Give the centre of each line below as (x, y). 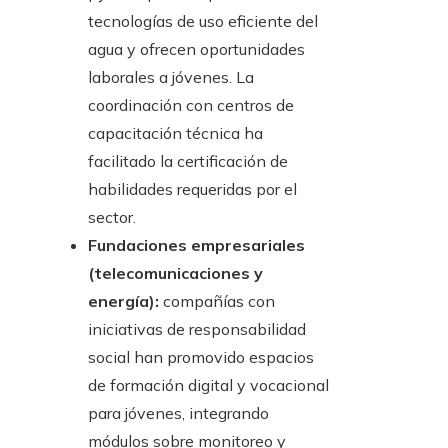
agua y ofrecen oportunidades (196, 49)
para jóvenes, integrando (178, 413)
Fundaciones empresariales (196, 245)
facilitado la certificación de (188, 161)
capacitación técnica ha (175, 133)
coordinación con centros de (191, 105)
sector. (112, 217)
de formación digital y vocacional (208, 385)
